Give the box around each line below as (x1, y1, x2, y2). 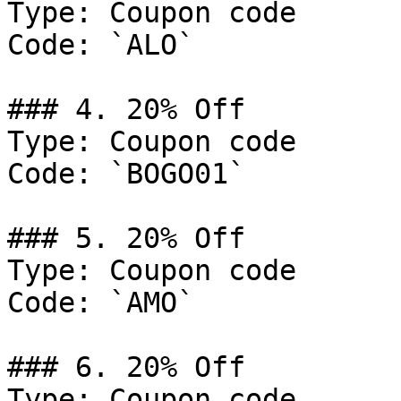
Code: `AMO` (7, 286, 194, 319)
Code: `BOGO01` (7, 158, 245, 190)
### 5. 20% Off (7, 222, 245, 254)
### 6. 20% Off (7, 351, 245, 383)
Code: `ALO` (7, 29, 194, 61)
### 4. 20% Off (7, 93, 245, 125)
